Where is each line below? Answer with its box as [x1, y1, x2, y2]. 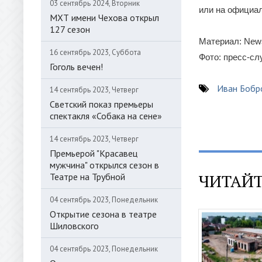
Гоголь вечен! [50, 61, 103, 73]
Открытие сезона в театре [50, 208, 157, 220]
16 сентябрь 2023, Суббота [50, 47, 141, 57]
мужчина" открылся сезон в [50, 159, 159, 171]
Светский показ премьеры [50, 98, 153, 110]
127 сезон [50, 23, 90, 35]
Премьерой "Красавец [50, 147, 137, 159]
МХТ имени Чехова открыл [50, 12, 159, 23]
